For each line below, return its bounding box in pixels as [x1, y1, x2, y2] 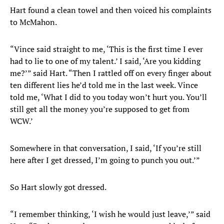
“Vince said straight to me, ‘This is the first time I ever [10, 43, 203, 55]
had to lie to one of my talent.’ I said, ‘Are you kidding [10, 55, 200, 67]
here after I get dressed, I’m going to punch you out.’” [10, 154, 200, 166]
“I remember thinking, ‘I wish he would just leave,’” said [10, 208, 210, 220]
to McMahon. [10, 16, 57, 28]
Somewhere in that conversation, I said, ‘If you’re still [10, 142, 201, 154]
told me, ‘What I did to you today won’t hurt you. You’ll [10, 91, 207, 103]
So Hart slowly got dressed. [10, 181, 106, 193]
